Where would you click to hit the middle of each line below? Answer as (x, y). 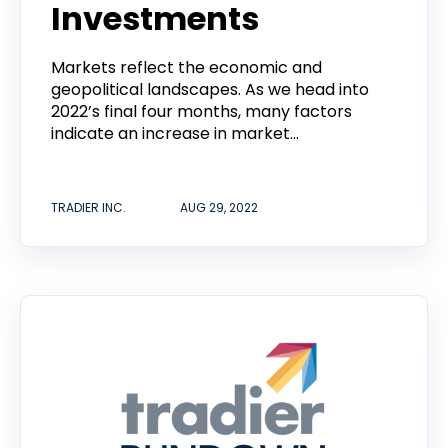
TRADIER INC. (88, 207)
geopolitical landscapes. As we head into (210, 90)
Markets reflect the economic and (186, 68)
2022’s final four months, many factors (201, 112)
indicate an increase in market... (175, 134)
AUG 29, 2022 (219, 207)
